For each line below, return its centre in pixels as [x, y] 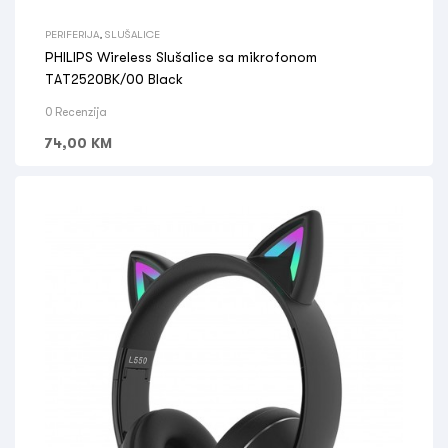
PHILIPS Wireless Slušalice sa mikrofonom [181, 57]
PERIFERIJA [72, 34]
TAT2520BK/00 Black [114, 79]
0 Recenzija [76, 112]
